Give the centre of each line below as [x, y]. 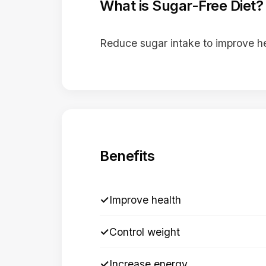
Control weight [145, 232]
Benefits [127, 156]
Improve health [145, 200]
